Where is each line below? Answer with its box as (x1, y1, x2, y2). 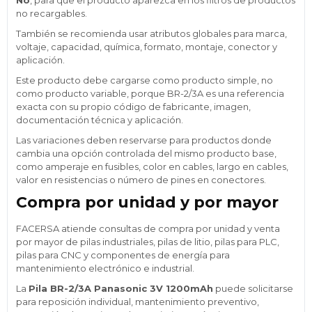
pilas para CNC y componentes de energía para (16, 249, 230, 260)
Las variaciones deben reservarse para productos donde (16, 134, 272, 146)
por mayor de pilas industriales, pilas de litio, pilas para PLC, (16, 235, 279, 247)
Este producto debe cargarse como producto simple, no (16, 74, 273, 86)
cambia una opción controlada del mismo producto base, (16, 147, 276, 159)
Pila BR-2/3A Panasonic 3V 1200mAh (29, 282, 213, 294)
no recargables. (16, 7, 87, 19)
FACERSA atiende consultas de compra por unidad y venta (16, 222, 280, 234)
